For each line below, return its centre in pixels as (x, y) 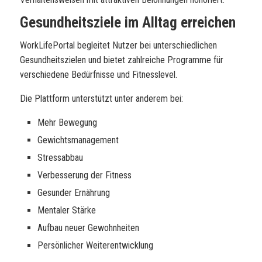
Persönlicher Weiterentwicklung (95, 245)
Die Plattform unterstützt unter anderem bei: (101, 99)
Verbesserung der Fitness (85, 175)
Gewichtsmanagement (78, 140)
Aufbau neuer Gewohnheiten (88, 228)
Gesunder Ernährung (74, 193)
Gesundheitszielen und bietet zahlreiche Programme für (122, 60)
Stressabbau (60, 158)
